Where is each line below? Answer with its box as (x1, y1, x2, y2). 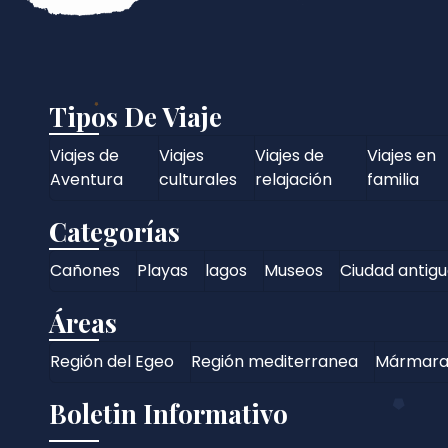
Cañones (49, 258, 120, 282)
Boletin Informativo (48, 395, 288, 431)
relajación (255, 167, 333, 191)
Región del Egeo (49, 349, 174, 373)
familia (366, 167, 419, 191)
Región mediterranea (190, 349, 358, 373)
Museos (263, 258, 323, 282)
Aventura (49, 167, 123, 191)
